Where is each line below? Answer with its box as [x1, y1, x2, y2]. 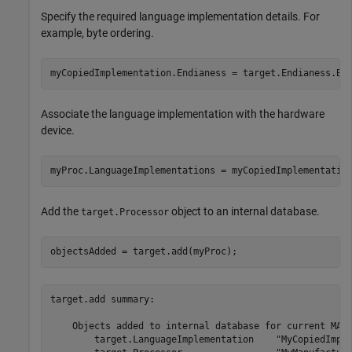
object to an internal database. [169, 204, 320, 218]
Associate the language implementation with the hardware [41, 107, 324, 120]
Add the [41, 204, 81, 218]
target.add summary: [49, 294, 155, 305]
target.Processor [81, 206, 169, 218]
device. [41, 123, 75, 137]
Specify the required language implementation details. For [41, 9, 320, 23]
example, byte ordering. [41, 26, 154, 39]
